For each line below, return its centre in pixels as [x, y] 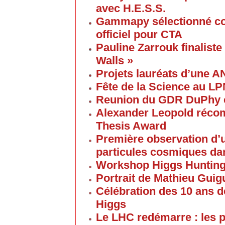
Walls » [115, 61]
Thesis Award [131, 126]
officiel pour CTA [139, 34]
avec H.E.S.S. [131, 8]
